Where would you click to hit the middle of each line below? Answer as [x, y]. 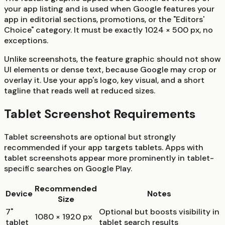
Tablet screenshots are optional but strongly [90, 137]
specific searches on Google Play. [68, 169]
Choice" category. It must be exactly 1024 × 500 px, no [108, 30]
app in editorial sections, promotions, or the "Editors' [104, 20]
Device [19, 194]
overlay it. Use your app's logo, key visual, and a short [104, 80]
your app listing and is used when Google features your [109, 9]
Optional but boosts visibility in [159, 212]
